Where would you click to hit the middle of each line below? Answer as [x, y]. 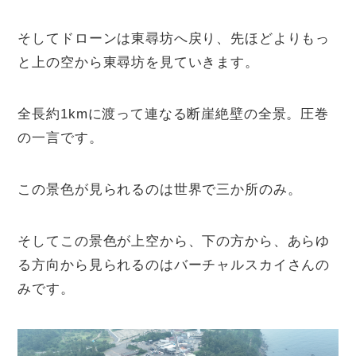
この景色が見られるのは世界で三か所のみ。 [160, 190]
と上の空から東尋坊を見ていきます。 [138, 63]
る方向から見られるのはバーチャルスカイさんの [174, 265]
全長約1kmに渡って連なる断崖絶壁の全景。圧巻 [173, 114]
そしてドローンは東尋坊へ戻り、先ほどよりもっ [174, 39]
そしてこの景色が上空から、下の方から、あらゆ [174, 242]
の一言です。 [60, 138]
